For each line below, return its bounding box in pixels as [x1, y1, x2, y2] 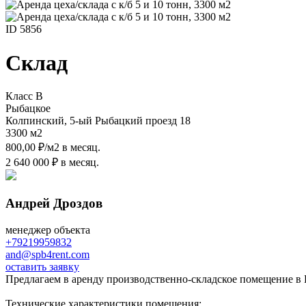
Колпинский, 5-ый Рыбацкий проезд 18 [5, 115, 191, 127]
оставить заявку [5, 260, 79, 273]
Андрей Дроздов [5, 195, 102, 210]
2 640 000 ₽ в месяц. [5, 156, 99, 169]
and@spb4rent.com [5, 248, 89, 260]
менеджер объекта [5, 223, 90, 236]
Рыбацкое [5, 102, 51, 115]
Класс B [5, 90, 43, 102]
